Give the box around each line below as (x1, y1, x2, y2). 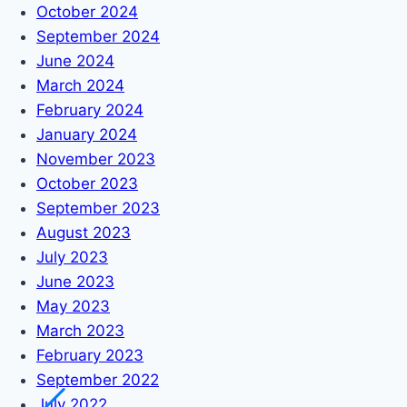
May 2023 (36, 296, 110, 315)
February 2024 (36, 100, 144, 119)
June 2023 (36, 272, 114, 291)
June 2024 (36, 51, 114, 70)
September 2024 (36, 26, 160, 45)
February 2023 (36, 345, 144, 364)
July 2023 (36, 247, 108, 266)
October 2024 (36, 2, 138, 21)
